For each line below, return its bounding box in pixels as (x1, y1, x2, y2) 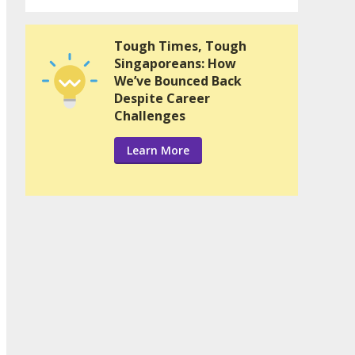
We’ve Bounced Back (114, 72, 242, 90)
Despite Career (114, 90, 210, 108)
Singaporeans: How (114, 55, 236, 73)
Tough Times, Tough (114, 37, 246, 55)
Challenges (114, 107, 185, 125)
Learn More (127, 143, 189, 158)
